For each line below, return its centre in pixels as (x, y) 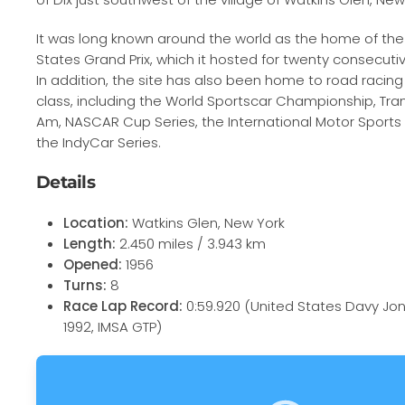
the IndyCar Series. (99, 142)
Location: (96, 223)
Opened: (93, 264)
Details (66, 182)
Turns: (85, 285)
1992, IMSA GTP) (113, 327)
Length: (89, 244)
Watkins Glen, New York (207, 223)
